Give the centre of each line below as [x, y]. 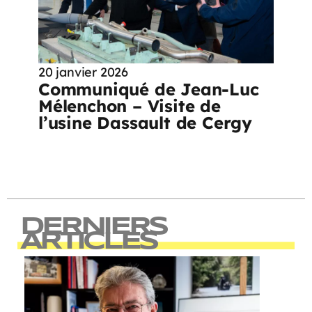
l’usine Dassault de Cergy [145, 123]
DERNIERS [93, 227]
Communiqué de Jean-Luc [149, 89]
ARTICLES [88, 242]
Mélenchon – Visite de [130, 106]
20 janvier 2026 [83, 72]
